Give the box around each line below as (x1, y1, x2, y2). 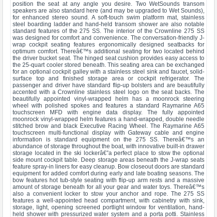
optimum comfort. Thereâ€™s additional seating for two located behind (13, 48, 204, 55)
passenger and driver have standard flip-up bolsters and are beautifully (13, 82, 204, 89)
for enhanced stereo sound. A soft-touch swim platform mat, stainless (13, 14, 204, 21)
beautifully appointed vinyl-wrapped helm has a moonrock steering (13, 95, 204, 102)
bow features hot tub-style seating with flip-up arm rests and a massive (13, 177, 204, 184)
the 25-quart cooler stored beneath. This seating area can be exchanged (13, 62, 204, 68)
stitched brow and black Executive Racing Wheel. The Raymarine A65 (13, 123, 204, 129)
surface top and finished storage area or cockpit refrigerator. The (13, 75, 204, 82)
